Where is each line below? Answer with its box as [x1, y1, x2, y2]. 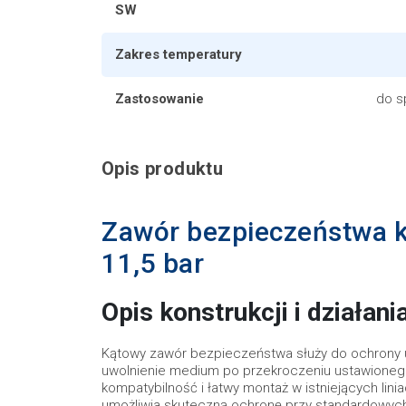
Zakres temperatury [115, 45, 242, 63]
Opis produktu [101, 157, 224, 179]
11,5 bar [101, 246, 204, 279]
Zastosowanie [115, 90, 204, 107]
